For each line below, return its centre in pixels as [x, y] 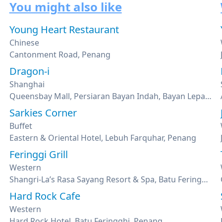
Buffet [21, 126]
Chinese [24, 43]
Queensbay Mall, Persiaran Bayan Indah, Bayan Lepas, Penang [208, 96]
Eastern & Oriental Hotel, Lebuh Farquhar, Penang [103, 138]
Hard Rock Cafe [45, 196]
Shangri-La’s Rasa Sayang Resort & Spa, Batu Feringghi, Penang [205, 179]
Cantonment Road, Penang [60, 55]
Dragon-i [29, 71]
